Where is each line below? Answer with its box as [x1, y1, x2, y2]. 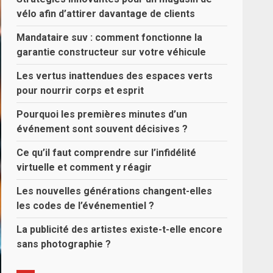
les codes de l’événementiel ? [16, 200, 155, 211]
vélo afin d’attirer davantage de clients [16, 8, 196, 19]
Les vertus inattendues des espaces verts [16, 70, 213, 82]
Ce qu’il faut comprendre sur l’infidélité [16, 147, 197, 158]
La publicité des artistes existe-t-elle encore [16, 224, 223, 235]
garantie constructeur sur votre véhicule [16, 46, 207, 58]
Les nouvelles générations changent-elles [16, 185, 213, 197]
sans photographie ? [16, 238, 112, 250]
